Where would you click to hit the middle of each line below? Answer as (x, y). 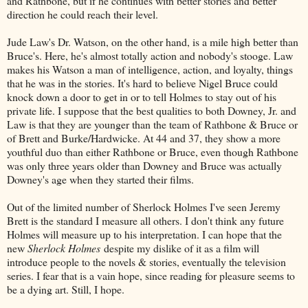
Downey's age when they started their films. (100, 179)
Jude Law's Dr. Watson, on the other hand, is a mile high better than (153, 41)
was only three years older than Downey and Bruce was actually (144, 165)
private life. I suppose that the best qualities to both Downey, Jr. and (152, 110)
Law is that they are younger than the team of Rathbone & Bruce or (152, 124)
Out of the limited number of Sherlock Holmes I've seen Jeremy (144, 206)
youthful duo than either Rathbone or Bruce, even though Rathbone (153, 151)
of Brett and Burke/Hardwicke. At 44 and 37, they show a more (144, 137)
